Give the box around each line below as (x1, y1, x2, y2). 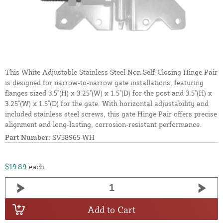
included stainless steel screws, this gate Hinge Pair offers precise (5, 110, 217, 118)
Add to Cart (88, 204, 135, 215)
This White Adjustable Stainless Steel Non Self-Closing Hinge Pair (5, 68, 218, 77)
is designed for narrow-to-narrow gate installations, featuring (5, 78, 204, 87)
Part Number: (5, 133, 50, 142)
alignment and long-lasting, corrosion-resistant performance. (5, 120, 202, 129)
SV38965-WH (50, 133, 95, 142)
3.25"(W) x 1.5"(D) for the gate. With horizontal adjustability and (5, 99, 209, 108)
